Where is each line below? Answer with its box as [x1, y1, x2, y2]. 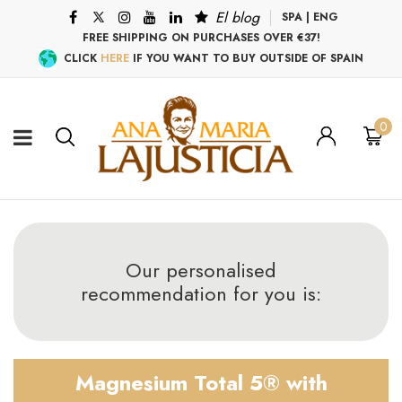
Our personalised [126, 255, 276, 284]
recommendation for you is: [81, 278, 321, 308]
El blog [215, 7, 260, 29]
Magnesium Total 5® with [74, 366, 328, 398]
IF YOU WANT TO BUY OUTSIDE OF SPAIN [129, 50, 363, 67]
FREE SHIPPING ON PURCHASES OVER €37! [82, 30, 320, 47]
